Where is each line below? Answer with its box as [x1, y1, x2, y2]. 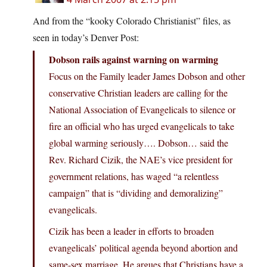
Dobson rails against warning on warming [49, 52, 218, 67]
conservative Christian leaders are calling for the [49, 86, 228, 100]
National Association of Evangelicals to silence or [49, 103, 235, 116]
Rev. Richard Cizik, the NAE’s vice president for [49, 153, 232, 166]
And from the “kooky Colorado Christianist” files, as [33, 14, 231, 27]
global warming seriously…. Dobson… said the [49, 136, 228, 150]
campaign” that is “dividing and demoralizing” [49, 187, 223, 200]
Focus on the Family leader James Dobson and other [49, 70, 245, 83]
